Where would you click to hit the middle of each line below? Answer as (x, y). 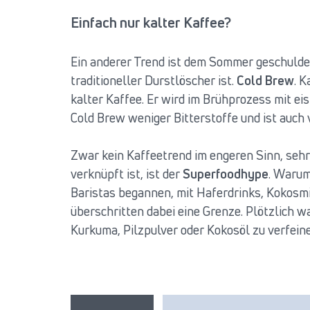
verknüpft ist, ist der (127, 174)
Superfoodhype (226, 174)
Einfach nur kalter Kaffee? (151, 22)
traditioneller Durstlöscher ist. (154, 81)
